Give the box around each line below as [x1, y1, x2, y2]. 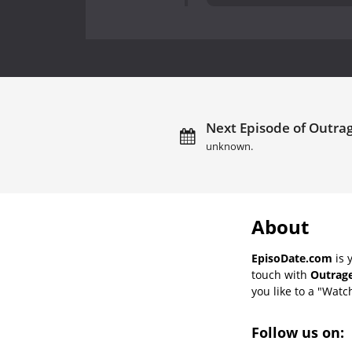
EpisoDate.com [251, 250, 332, 266]
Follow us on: [251, 322, 348, 342]
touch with [251, 266, 310, 282]
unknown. [205, 139, 253, 153]
